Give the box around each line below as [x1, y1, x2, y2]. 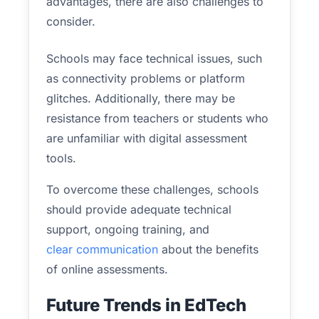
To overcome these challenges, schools [46, 182, 258, 197]
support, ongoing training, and [46, 222, 209, 236]
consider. [46, 14, 95, 28]
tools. [46, 151, 76, 165]
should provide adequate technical [46, 202, 231, 216]
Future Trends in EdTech [46, 295, 246, 315]
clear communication [46, 242, 158, 256]
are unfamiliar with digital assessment [46, 131, 247, 145]
